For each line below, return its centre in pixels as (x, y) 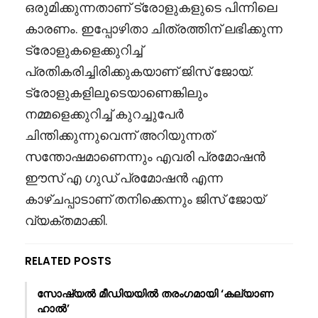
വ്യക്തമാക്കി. (66, 221)
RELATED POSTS (68, 261)
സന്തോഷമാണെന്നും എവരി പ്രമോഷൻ (145, 157)
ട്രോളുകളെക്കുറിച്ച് (84, 50)
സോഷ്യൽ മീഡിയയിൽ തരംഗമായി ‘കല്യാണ (155, 294)
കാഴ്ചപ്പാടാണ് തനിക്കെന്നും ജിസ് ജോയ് (145, 199)
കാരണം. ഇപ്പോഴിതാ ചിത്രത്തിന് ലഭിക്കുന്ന (154, 29)
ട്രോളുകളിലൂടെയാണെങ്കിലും (116, 93)
